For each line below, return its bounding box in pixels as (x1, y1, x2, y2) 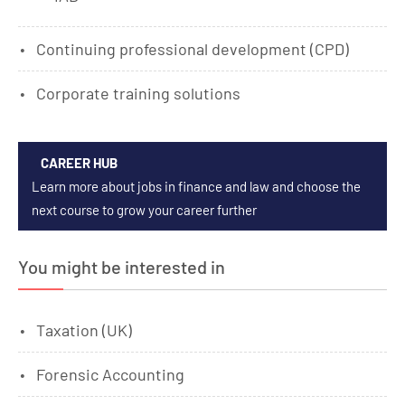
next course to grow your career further (32, 202, 257, 219)
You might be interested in (18, 256, 225, 278)
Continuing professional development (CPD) (36, 39, 349, 60)
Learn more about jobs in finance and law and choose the (32, 178, 361, 195)
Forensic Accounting (36, 364, 184, 385)
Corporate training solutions (36, 83, 240, 104)
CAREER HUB (41, 155, 118, 172)
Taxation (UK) (36, 320, 132, 341)
